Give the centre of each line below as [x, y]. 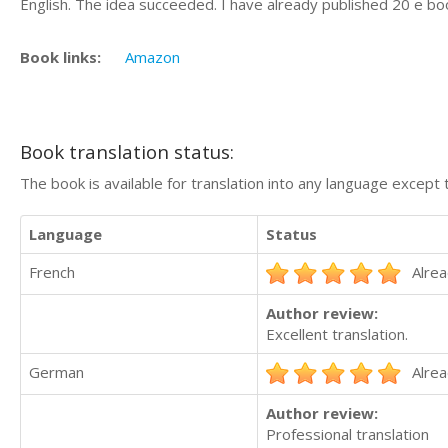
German [56, 371]
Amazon [152, 56]
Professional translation [347, 433]
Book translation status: [127, 151]
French [52, 271]
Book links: [60, 56]
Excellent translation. [337, 333]
